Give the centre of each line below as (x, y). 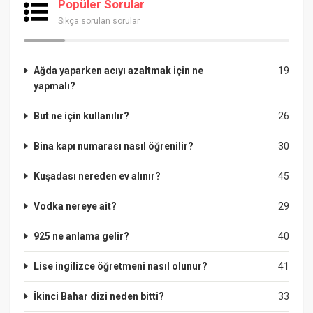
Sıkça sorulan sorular (99, 21)
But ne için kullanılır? (82, 116)
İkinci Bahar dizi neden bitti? (99, 296)
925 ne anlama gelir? (82, 236)
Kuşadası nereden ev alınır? (97, 176)
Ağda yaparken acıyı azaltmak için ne (119, 70)
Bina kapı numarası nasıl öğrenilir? (114, 146)
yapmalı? (55, 86)
